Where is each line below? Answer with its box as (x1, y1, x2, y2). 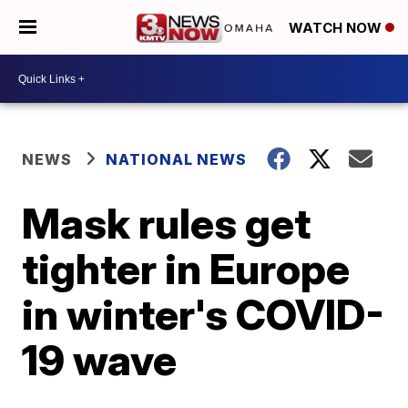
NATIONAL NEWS (106, 150, 248, 168)
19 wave (22, 334, 178, 385)
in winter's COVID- (22, 289, 385, 340)
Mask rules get (22, 198, 311, 249)
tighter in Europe (22, 243, 351, 294)
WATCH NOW (289, 19, 385, 37)
